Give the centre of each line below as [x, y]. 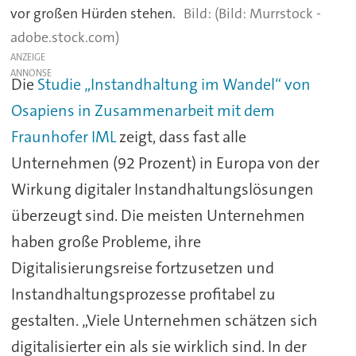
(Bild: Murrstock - [267, 13]
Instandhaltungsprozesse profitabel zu [143, 294]
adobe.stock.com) [65, 37]
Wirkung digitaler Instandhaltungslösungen [162, 189]
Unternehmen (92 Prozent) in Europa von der [165, 163]
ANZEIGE [28, 57]
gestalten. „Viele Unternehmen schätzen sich [164, 320]
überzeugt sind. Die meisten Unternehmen [158, 215]
